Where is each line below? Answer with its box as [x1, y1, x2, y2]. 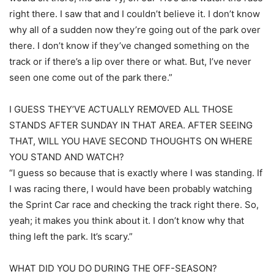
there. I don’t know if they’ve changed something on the [9, 40, 250, 51]
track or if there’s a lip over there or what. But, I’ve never [9, 56, 251, 67]
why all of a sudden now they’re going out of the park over [9, 24, 261, 35]
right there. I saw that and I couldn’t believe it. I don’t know [9, 8, 260, 20]
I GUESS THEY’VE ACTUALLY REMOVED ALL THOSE [9, 103, 233, 115]
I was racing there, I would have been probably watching [9, 183, 252, 194]
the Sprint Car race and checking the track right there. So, [9, 199, 259, 210]
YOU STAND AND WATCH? [9, 151, 124, 163]
